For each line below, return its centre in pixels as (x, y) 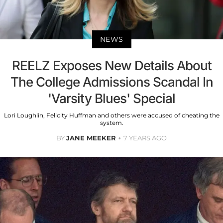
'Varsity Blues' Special (111, 99)
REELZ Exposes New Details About (111, 66)
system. (111, 123)
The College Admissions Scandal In (111, 82)
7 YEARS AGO (145, 138)
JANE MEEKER (91, 138)
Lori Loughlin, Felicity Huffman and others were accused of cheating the (111, 115)
